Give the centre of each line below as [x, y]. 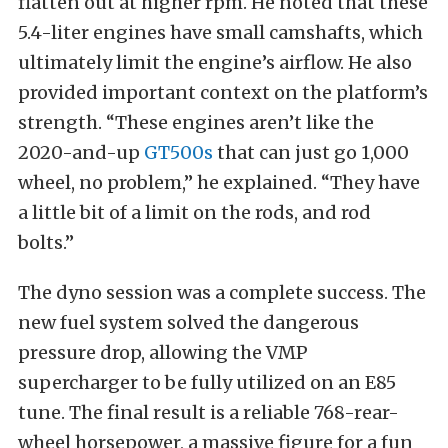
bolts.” [46, 243]
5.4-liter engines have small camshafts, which [220, 33]
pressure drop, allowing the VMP [163, 353]
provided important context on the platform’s [223, 93]
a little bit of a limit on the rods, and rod [194, 213]
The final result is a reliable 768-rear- [234, 413]
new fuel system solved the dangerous [188, 323]
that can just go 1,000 [311, 153]
